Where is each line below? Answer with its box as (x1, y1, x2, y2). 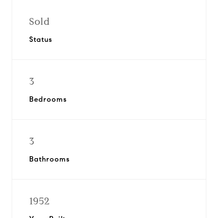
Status (29, 35, 52, 44)
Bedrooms (29, 95, 67, 104)
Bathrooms (29, 155, 70, 163)
